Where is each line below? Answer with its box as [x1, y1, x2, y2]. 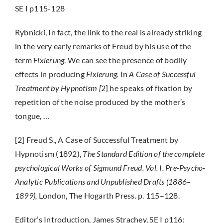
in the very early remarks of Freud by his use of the [14, 41, 192, 51]
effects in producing [14, 69, 87, 79]
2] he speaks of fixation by [101, 83, 193, 93]
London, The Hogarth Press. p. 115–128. [38, 191, 180, 200]
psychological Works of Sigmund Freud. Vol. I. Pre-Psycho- [14, 163, 206, 172]
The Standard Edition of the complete [83, 149, 205, 158]
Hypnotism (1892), [14, 149, 83, 158]
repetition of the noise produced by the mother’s [14, 97, 186, 107]
